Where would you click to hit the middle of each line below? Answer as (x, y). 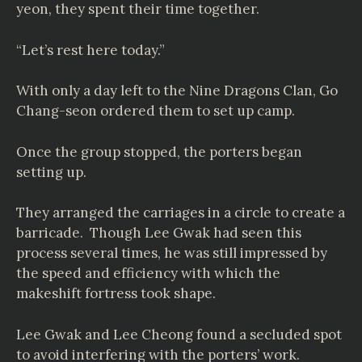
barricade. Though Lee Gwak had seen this (159, 233)
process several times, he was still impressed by (172, 253)
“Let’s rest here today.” (90, 50)
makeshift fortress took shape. (116, 293)
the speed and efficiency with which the (148, 273)
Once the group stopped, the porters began (159, 152)
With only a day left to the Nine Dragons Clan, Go (177, 90)
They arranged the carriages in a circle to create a (181, 213)
